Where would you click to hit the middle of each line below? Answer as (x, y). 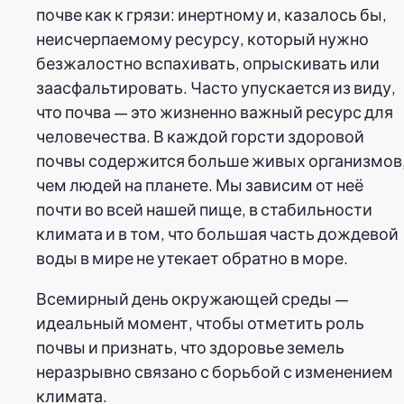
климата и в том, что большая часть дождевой (217, 233)
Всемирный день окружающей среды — (193, 298)
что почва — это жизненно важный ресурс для (215, 111)
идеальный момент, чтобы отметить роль (200, 322)
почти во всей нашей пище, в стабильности (204, 208)
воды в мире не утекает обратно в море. (192, 257)
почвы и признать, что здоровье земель (190, 346)
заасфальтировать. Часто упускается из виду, (216, 87)
